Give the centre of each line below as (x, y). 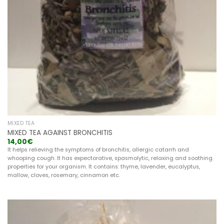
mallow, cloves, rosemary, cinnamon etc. (63, 175)
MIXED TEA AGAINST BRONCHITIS (60, 132)
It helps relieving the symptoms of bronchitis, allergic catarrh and (98, 150)
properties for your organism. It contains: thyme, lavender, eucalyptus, (103, 167)
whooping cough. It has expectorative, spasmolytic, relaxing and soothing (110, 158)
